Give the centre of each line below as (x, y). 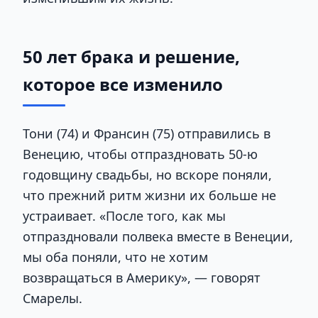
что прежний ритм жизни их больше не (149, 196)
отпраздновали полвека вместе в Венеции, (158, 237)
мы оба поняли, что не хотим (115, 257)
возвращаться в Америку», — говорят (142, 278)
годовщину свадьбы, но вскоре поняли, (147, 175)
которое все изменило (123, 84)
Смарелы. (53, 298)
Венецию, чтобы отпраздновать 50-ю (140, 154)
